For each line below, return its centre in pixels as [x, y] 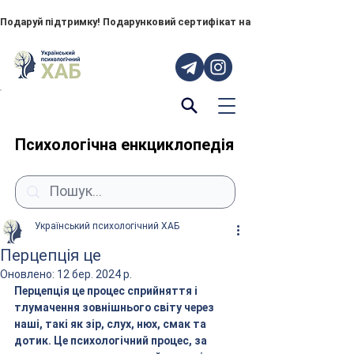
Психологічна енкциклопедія [124, 145]
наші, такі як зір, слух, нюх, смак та [111, 324]
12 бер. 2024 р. [94, 274]
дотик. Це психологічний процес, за [112, 341]
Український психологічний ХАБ [107, 226]
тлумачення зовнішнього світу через [115, 307]
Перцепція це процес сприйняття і [107, 291]
